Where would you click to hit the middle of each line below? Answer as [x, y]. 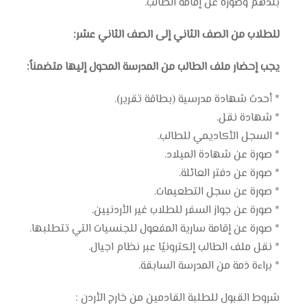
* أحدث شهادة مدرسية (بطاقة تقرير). [197, 99]
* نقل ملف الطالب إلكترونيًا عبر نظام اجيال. [184, 247]
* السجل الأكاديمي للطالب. [219, 136]
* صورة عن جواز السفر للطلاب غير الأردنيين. [186, 210]
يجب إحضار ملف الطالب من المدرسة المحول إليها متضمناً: [153, 67]
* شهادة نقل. [248, 118]
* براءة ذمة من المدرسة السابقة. [209, 266]
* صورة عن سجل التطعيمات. [217, 192]
